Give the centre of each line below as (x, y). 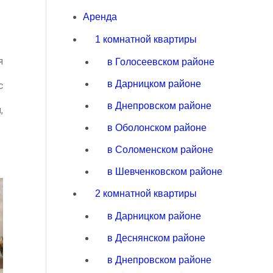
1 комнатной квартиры (146, 39)
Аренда (100, 16)
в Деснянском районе (157, 238)
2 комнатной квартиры (146, 193)
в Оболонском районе (157, 127)
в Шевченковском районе (165, 171)
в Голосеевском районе (161, 62)
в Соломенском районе (161, 149)
